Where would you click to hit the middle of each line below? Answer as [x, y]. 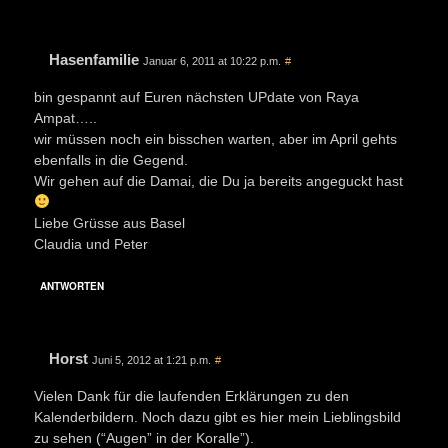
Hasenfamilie [94, 59]
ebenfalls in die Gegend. [111, 159]
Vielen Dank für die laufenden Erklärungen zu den [191, 395]
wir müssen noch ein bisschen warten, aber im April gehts [215, 138]
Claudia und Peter [91, 243]
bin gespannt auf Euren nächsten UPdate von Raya [196, 96]
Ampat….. [65, 117]
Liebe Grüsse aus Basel [109, 222]
